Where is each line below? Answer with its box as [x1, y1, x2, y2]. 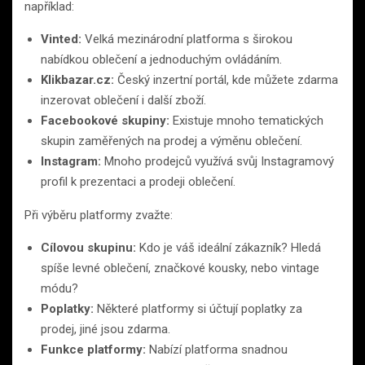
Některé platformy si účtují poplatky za [94, 301, 302, 317]
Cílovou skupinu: [41, 240, 136, 256]
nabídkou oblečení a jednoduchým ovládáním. [41, 52, 282, 68]
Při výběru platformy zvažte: [24, 208, 173, 223]
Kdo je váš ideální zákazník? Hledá [136, 240, 321, 256]
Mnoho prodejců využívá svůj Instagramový [101, 154, 334, 169]
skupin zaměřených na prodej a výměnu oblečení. [41, 134, 302, 149]
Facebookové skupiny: [41, 113, 169, 129]
